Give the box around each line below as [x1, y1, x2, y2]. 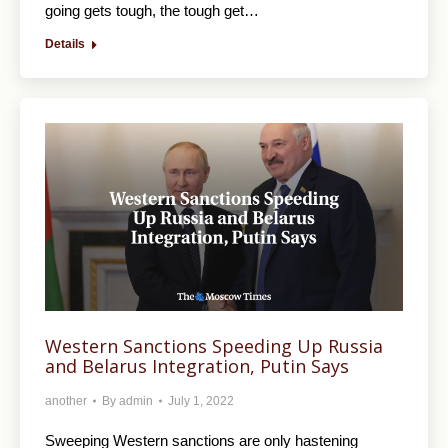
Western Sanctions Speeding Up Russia [45, 334, 383, 358]
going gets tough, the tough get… [45, 2, 259, 20]
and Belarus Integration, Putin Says [45, 354, 349, 378]
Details [45, 37, 85, 52]
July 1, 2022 [168, 394, 234, 408]
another [45, 394, 87, 408]
